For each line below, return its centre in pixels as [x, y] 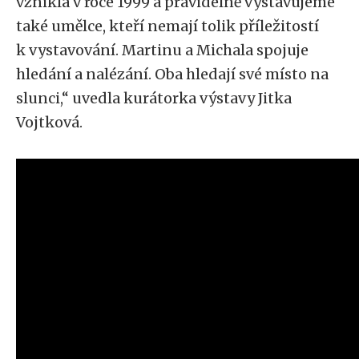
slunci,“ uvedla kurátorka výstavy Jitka [154, 98]
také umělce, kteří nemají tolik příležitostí [167, 26]
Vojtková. [51, 122]
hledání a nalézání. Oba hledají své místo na [172, 74]
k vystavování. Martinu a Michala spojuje [162, 50]
